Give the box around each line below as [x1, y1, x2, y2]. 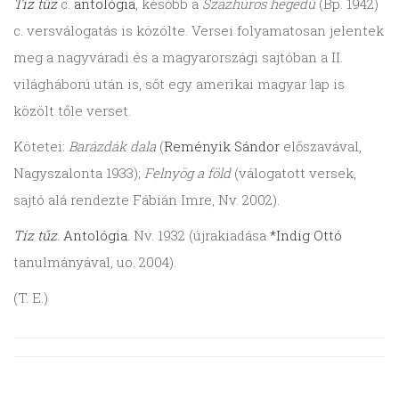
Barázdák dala [69, 137, 156, 156]
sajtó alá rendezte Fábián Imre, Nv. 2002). [13, 191, 280, 209]
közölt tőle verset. [13, 102, 131, 120]
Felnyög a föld [144, 164, 231, 183]
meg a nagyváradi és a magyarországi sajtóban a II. [13, 48, 343, 67]
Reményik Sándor [164, 137, 280, 156]
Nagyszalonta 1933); [13, 164, 144, 183]
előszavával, [280, 137, 362, 156]
